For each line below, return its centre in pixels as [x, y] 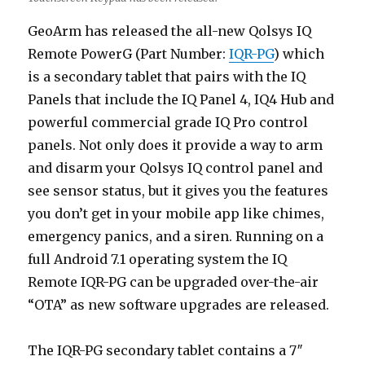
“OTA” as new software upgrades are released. [179, 305]
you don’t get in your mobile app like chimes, [176, 214]
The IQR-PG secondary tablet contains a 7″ [166, 351]
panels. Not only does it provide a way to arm [176, 145]
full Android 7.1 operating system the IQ [158, 259]
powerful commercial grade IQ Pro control [168, 123]
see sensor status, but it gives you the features [178, 191]
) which [299, 54]
